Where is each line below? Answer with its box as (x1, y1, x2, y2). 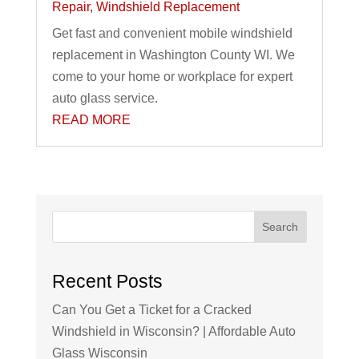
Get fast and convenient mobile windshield (51, 26, 292, 41)
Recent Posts (51, 270, 163, 292)
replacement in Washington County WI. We (51, 48, 295, 63)
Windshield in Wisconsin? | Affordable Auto (51, 324, 296, 338)
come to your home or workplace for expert (51, 70, 292, 84)
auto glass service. (51, 91, 158, 106)
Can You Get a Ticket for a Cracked (51, 302, 252, 317)
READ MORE (51, 113, 131, 127)
